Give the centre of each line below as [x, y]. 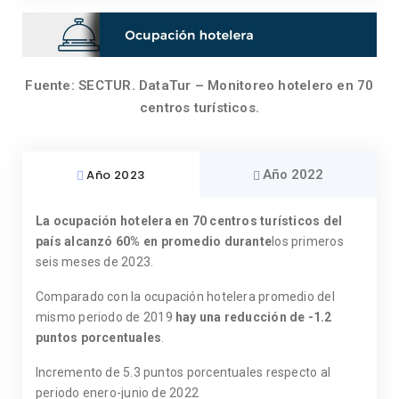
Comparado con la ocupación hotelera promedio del [185, 297]
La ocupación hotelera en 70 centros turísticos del [189, 221]
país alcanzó [74, 242]
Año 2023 [116, 175]
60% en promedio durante [194, 242]
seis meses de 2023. [95, 262]
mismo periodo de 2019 [104, 318]
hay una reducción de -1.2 [252, 318]
